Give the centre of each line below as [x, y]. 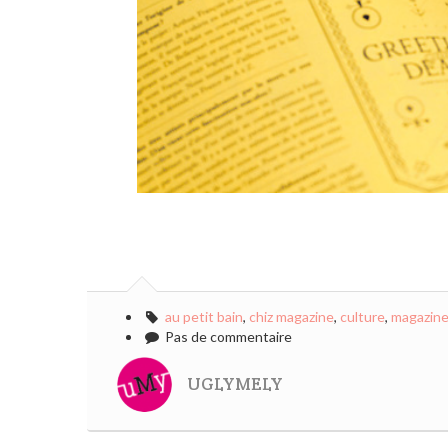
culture [362, 316]
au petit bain [203, 316]
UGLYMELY [235, 383]
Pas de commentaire [226, 336]
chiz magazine [291, 316]
